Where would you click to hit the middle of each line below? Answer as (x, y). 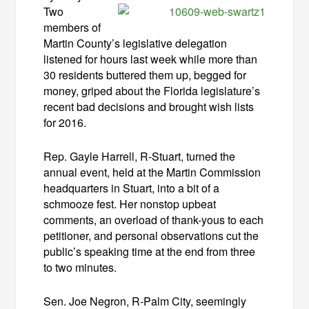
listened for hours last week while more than (151, 59)
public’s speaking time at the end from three (150, 251)
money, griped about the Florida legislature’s (152, 90)
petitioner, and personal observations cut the (151, 235)
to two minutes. (80, 267)
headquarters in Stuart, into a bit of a (132, 188)
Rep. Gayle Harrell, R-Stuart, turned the (140, 156)
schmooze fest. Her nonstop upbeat (130, 203)
